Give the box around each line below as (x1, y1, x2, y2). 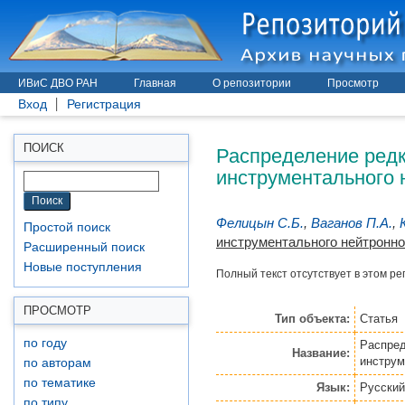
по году (24, 336, 67, 350)
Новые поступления (24, 260, 142, 274)
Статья (360, 311, 398, 325)
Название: (291, 345, 350, 360)
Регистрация (67, 98, 141, 111)
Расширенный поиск (24, 240, 145, 254)
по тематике (24, 376, 96, 390)
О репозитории (212, 77, 291, 89)
